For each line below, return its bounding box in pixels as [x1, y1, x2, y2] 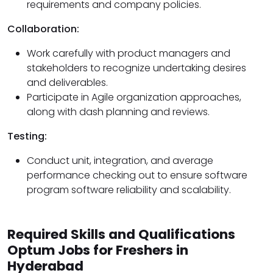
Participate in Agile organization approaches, [27, 90, 241, 105]
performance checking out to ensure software [27, 168, 247, 183]
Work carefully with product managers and [27, 46, 230, 61]
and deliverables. [27, 76, 108, 90]
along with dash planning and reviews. [27, 105, 210, 119]
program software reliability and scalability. [27, 183, 231, 197]
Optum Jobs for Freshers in [7, 241, 188, 260]
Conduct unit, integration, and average [27, 154, 213, 168]
